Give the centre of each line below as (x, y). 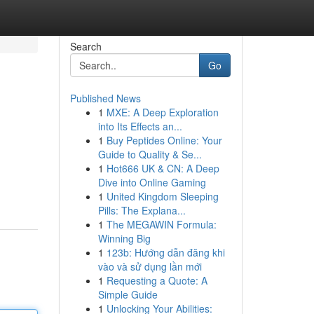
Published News (105, 98)
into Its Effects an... (140, 126)
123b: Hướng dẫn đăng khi (165, 252)
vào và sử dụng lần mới (150, 266)
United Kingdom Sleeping (162, 196)
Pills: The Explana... (142, 210)
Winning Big (124, 238)
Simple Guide (128, 294)
